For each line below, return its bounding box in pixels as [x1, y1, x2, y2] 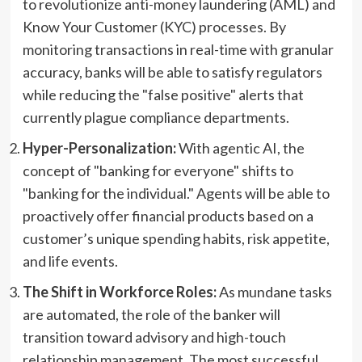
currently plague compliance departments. [22, 107, 289, 126]
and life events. [22, 251, 118, 270]
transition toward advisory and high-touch [22, 327, 286, 346]
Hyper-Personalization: [22, 138, 176, 157]
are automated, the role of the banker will [22, 305, 280, 323]
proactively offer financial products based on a [22, 206, 314, 225]
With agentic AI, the [175, 138, 305, 157]
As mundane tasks [216, 282, 332, 301]
